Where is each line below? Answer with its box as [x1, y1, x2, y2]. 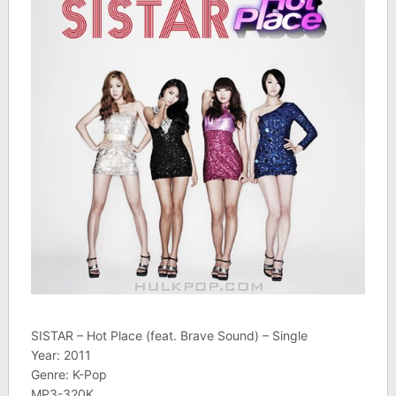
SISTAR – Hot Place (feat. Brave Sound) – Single [30, 328, 308, 344]
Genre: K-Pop [30, 367, 107, 383]
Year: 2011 [30, 347, 91, 363]
